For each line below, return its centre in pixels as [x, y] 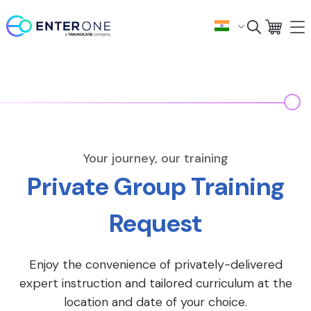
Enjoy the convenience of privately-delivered [155, 264]
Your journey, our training [155, 158]
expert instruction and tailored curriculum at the [155, 283]
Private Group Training [155, 186]
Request [155, 223]
